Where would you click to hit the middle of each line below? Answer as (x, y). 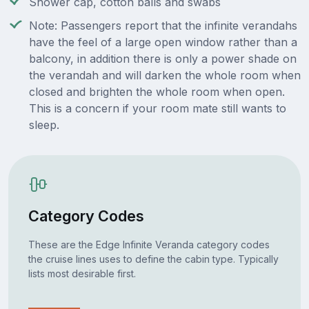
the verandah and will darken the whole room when (165, 76)
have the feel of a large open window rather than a (163, 42)
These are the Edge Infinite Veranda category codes (149, 244)
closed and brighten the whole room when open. (157, 92)
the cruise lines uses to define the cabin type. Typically (153, 259)
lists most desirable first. (82, 273)
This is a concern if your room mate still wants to (158, 109)
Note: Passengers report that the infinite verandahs (163, 26)
